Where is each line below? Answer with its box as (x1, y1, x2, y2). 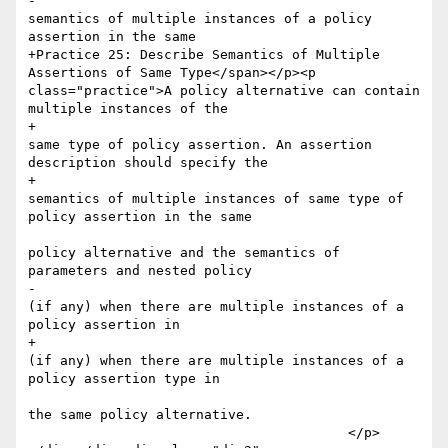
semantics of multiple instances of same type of (28, 191, 404, 207)
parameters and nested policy (28, 263, 252, 279)
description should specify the (28, 155, 276, 171)
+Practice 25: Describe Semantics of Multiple (28, 47, 380, 63)
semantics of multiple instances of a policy (28, 11, 372, 27)
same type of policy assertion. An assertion (28, 137, 372, 153)
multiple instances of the (28, 101, 236, 117)
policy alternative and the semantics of (28, 245, 340, 261)
